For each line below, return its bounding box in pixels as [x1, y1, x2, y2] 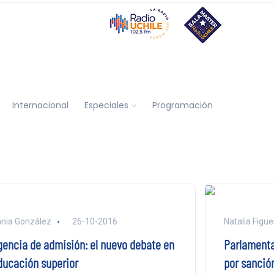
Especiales [84, 98, 128, 111]
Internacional [12, 98, 68, 111]
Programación [152, 98, 213, 111]
